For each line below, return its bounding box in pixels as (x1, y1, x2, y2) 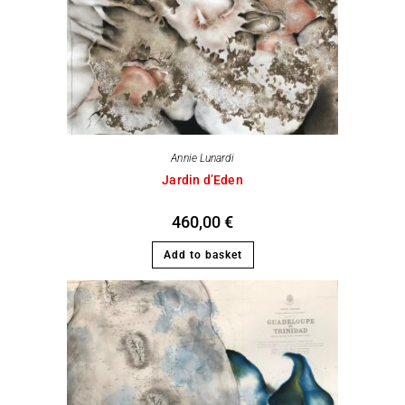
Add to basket (163, 249, 242, 262)
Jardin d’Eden (162, 173, 243, 188)
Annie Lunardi (171, 152, 234, 165)
